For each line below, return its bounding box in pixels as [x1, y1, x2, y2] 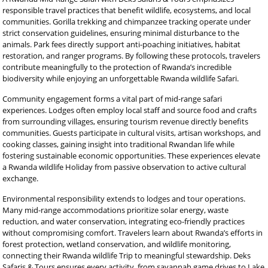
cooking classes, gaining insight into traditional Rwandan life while [2, 139, 235, 150]
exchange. [2, 173, 39, 184]
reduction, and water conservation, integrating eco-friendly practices [2, 216, 245, 227]
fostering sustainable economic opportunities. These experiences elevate [2, 150, 261, 161]
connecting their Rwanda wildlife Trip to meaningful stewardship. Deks [2, 250, 251, 261]
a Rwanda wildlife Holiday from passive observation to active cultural [2, 162, 246, 172]
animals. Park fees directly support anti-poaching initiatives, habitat [2, 39, 241, 50]
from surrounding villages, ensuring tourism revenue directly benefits [2, 116, 249, 127]
